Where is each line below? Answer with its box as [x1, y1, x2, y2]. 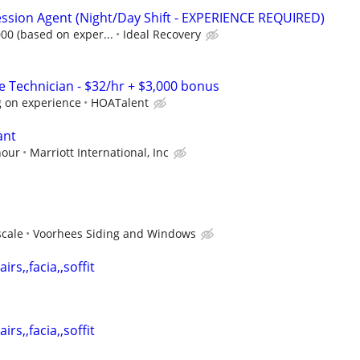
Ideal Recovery [123, 27, 201, 43]
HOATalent [91, 94, 149, 110]
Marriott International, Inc [30, 144, 169, 160]
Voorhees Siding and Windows [33, 226, 196, 241]
